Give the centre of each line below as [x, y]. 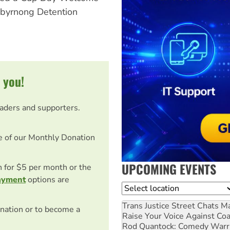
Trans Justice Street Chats [170, 206]
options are [47, 179]
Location [138, 188]
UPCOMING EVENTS [169, 169]
